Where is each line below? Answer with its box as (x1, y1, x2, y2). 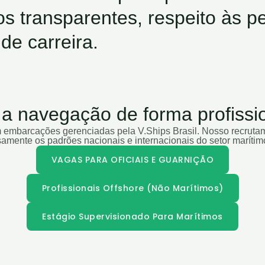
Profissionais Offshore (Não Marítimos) (41, 182, 224, 194)
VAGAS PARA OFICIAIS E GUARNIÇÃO (51, 154, 214, 166)
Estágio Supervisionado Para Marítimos (42, 211, 223, 222)
